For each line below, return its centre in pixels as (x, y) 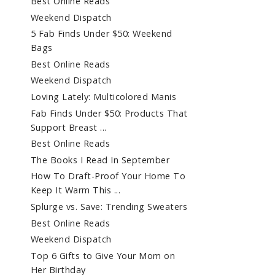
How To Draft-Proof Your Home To (108, 176)
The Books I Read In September (100, 160)
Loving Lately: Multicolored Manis (103, 96)
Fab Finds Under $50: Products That (109, 113)
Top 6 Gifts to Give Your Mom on (103, 255)
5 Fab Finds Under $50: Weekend (101, 34)
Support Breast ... (68, 127)
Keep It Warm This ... (76, 190)
